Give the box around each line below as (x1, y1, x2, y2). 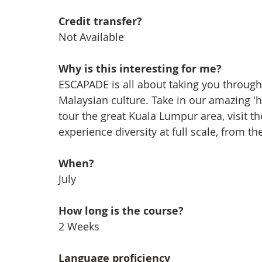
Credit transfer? (58, 14, 142, 29)
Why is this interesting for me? (58, 61, 222, 76)
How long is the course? (58, 204, 184, 218)
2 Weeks (58, 219, 99, 233)
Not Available (58, 30, 124, 44)
